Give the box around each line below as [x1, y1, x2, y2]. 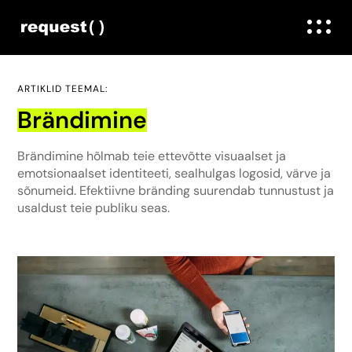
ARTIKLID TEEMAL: [17, 82, 108, 95]
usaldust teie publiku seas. [17, 200, 170, 216]
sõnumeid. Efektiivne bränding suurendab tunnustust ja [17, 182, 335, 199]
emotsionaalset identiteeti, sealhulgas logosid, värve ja [17, 165, 332, 181]
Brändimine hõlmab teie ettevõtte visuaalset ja [17, 148, 287, 164]
